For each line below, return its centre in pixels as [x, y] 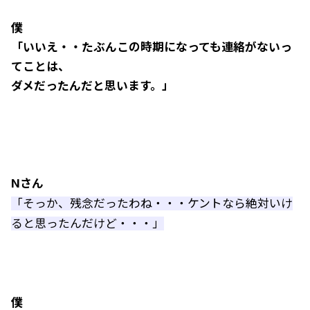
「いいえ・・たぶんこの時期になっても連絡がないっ [152, 47]
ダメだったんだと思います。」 [92, 86]
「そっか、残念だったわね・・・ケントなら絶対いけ [152, 203]
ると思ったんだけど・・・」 [88, 224]
